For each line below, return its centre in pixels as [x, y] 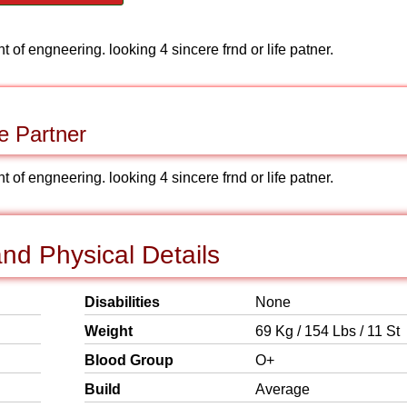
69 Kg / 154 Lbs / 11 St [328, 331]
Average [283, 389]
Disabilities [122, 302]
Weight [109, 331]
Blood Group [129, 360]
